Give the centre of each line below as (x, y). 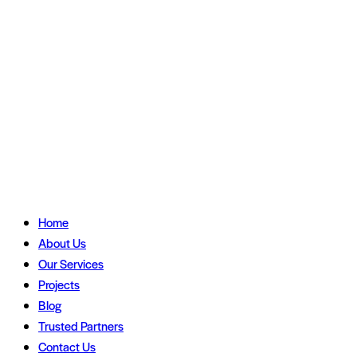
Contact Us (67, 347)
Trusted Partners (81, 326)
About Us (62, 243)
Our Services (71, 264)
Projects (59, 284)
